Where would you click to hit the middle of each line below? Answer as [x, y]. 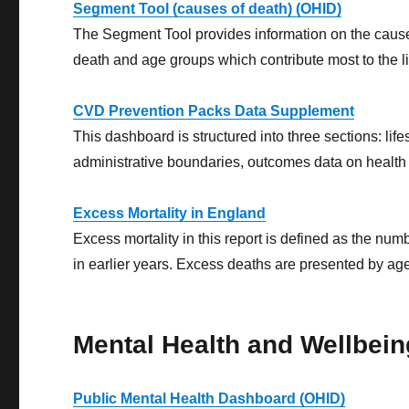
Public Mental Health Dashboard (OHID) [210, 399]
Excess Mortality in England [170, 214]
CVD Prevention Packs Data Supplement [214, 111]
